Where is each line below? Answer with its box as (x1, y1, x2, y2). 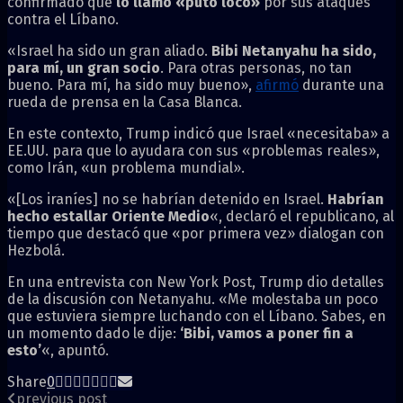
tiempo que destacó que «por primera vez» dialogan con (7, 224, 384, 242)
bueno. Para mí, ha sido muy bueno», (7, 76, 255, 94)
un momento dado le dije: (7, 324, 180, 342)
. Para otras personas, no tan (160, 58, 352, 76)
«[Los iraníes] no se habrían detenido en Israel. (7, 190, 327, 208)
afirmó (255, 76, 299, 94)
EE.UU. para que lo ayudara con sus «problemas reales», (7, 141, 380, 159)
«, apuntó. (41, 341, 109, 359)
